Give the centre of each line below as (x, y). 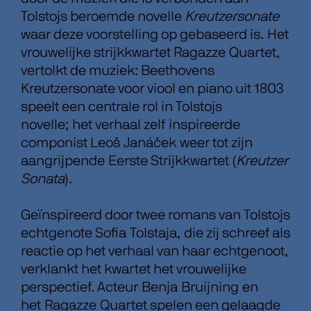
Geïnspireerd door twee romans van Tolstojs (155, 215)
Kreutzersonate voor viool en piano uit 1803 (152, 89)
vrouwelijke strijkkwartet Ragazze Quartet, (150, 52)
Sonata (42, 179)
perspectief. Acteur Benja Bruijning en (139, 287)
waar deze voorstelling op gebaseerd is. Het (154, 34)
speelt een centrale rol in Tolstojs (121, 107)
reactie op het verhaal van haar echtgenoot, (154, 251)
